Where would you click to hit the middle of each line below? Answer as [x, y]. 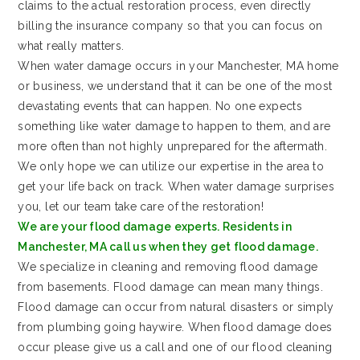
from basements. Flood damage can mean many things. [170, 286]
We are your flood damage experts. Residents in [155, 226]
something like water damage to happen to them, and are [174, 126]
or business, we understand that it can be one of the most [175, 86]
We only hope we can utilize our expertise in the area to [171, 166]
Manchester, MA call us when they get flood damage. [168, 246]
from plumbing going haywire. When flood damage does [175, 327]
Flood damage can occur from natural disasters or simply [176, 307]
